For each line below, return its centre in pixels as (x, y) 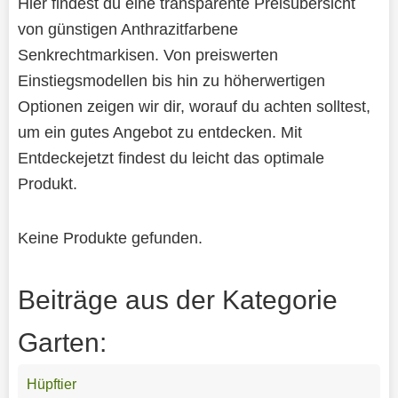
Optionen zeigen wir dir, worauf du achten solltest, (194, 106)
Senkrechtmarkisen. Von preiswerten (147, 54)
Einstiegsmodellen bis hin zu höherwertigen (171, 80)
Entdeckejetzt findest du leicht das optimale (171, 157)
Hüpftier (51, 384)
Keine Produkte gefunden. (110, 237)
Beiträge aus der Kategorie (177, 299)
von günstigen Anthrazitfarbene (127, 28)
